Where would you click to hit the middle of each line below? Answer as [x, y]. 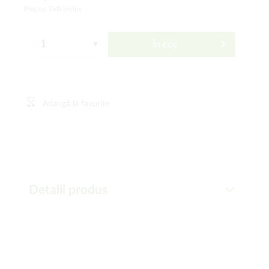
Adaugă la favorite [76, 104]
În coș [165, 44]
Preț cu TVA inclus [53, 9]
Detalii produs [68, 190]
